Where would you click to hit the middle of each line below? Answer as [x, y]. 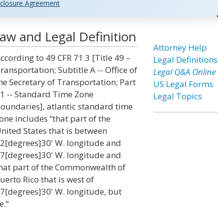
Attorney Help [180, 47]
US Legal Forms [183, 84]
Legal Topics [177, 96]
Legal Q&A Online [184, 72]
